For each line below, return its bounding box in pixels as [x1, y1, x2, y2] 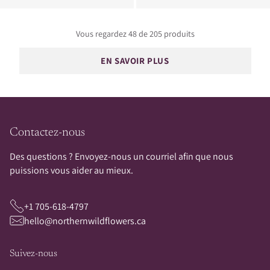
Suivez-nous [10, 249, 57, 259]
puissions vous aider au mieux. [10, 164, 133, 177]
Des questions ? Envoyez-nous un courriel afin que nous [10, 150, 233, 163]
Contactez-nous [10, 127, 85, 139]
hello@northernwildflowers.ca [24, 214, 146, 227]
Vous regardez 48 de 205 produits [75, 28, 195, 39]
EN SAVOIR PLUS [101, 55, 169, 66]
